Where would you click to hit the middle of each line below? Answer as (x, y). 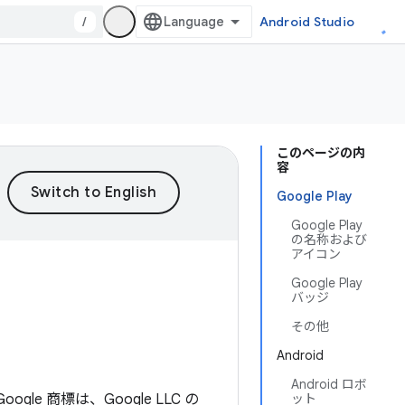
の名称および (329, 240)
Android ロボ (329, 384)
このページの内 (321, 153)
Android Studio (306, 22)
